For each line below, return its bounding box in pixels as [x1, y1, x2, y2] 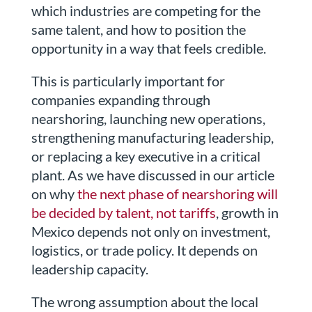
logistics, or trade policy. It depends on [31, 242, 258, 259]
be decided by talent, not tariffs [31, 204, 216, 221]
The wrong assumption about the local [31, 293, 258, 311]
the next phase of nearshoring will [77, 185, 278, 203]
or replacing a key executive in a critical [31, 148, 260, 165]
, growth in [215, 204, 279, 221]
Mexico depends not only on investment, [31, 223, 270, 240]
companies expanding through [31, 91, 210, 109]
